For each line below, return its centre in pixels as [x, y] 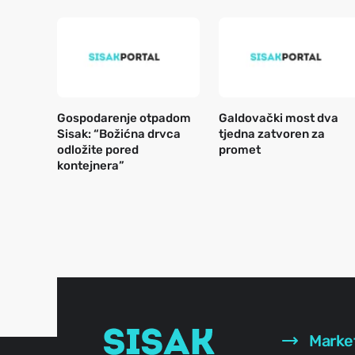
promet [240, 150]
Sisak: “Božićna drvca [119, 134]
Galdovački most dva [279, 118]
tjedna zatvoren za [272, 134]
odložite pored [98, 150]
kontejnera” [91, 166]
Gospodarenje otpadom [124, 118]
